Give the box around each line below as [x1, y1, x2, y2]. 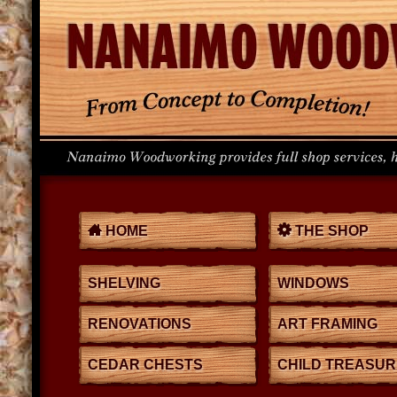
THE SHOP [292, 223, 369, 238]
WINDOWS [277, 276, 349, 291]
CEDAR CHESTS [88, 357, 203, 372]
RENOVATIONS [88, 316, 191, 331]
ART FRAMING [277, 316, 378, 331]
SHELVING [88, 276, 160, 291]
